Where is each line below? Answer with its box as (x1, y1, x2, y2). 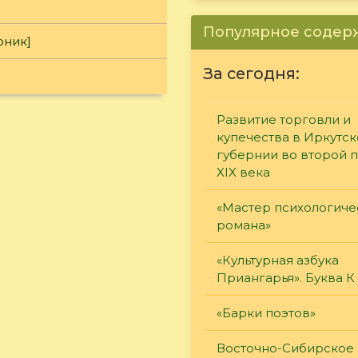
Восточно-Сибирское (217, 340, 354, 356)
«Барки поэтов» (217, 304, 316, 320)
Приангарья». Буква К (217, 269, 355, 285)
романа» (217, 217, 271, 233)
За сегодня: (203, 63, 300, 83)
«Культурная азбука (217, 252, 339, 268)
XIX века (217, 164, 270, 180)
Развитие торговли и (217, 111, 351, 127)
